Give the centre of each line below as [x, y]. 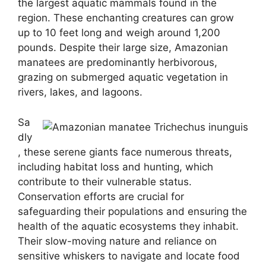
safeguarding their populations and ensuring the [132, 211]
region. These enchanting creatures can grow [126, 18]
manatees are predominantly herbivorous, [118, 63]
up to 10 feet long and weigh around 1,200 [119, 33]
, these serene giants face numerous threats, [125, 152]
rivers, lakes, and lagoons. [80, 92]
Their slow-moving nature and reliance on [117, 241]
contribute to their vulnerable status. [105, 181]
